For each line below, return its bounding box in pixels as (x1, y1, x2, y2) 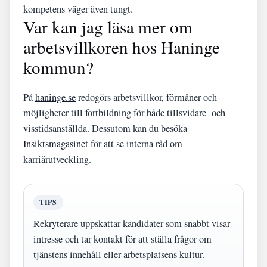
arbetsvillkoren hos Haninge (23, 35, 220, 58)
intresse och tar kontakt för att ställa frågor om (33, 232, 212, 246)
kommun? (23, 55, 94, 79)
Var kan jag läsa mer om (23, 15, 193, 38)
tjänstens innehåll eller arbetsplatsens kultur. (33, 248, 204, 261)
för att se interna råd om (88, 137, 182, 150)
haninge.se (35, 91, 76, 104)
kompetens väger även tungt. (23, 2, 133, 15)
